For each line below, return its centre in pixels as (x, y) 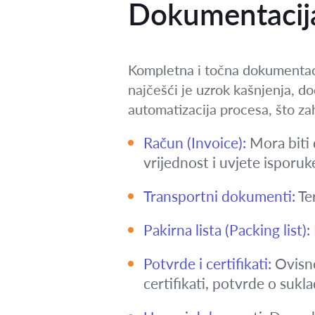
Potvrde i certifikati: (207, 263)
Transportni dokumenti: (219, 196)
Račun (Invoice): (195, 142)
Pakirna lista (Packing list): (227, 230)
